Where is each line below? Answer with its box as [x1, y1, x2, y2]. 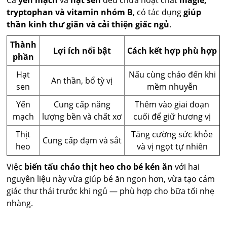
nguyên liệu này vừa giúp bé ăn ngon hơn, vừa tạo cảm [7, 173, 215, 185]
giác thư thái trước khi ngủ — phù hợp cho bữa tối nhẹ [7, 185, 215, 197]
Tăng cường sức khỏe [131, 129, 213, 140]
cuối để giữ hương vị [133, 111, 211, 123]
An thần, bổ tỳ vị [51, 75, 113, 87]
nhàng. [7, 198, 33, 209]
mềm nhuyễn [146, 81, 198, 93]
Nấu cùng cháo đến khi [128, 69, 216, 81]
